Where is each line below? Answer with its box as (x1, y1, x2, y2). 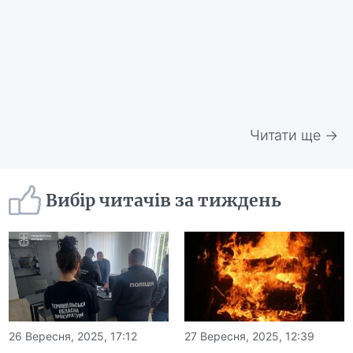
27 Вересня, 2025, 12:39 (184, 329, 314, 344)
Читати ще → (249, 127, 338, 144)
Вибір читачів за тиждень (46, 189, 282, 211)
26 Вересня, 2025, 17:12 (9, 329, 138, 344)
